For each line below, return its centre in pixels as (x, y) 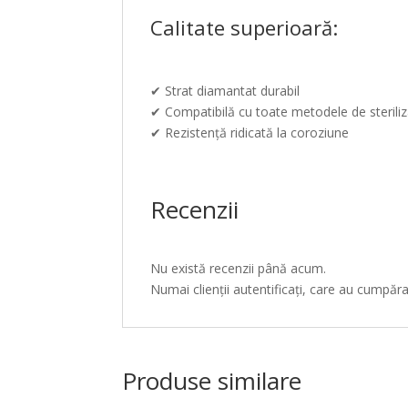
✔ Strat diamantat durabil (225, 91)
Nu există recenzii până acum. (239, 268)
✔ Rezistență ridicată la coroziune (250, 133)
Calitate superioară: (245, 27)
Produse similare (212, 381)
